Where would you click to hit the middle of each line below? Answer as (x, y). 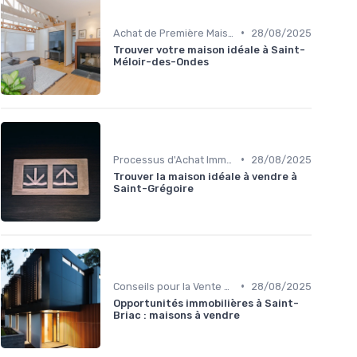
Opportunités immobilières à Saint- (206, 303)
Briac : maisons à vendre (177, 315)
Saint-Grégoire (153, 188)
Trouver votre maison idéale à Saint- (209, 49)
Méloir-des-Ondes (161, 61)
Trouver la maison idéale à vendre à (205, 176)
